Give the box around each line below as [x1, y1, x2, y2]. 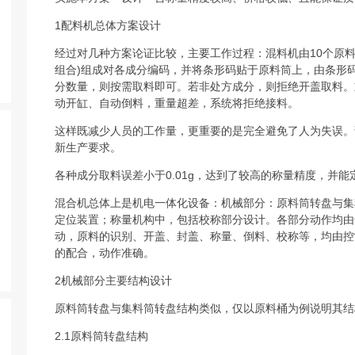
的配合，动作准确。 [55, 246, 155, 259]
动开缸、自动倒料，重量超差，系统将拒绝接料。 [55, 96, 300, 109]
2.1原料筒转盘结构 [55, 329, 149, 342]
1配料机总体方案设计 [55, 18, 162, 32]
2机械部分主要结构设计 [55, 273, 173, 287]
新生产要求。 [55, 140, 122, 154]
